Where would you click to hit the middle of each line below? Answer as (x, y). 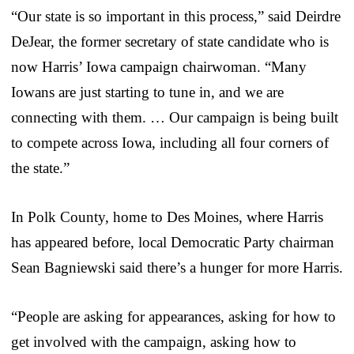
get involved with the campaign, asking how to (154, 341)
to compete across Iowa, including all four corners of (170, 142)
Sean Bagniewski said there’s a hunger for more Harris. (177, 267)
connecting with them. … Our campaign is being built (175, 117)
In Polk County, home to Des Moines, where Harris (167, 217)
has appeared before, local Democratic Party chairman (173, 242)
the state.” (40, 168)
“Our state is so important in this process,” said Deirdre (176, 16)
